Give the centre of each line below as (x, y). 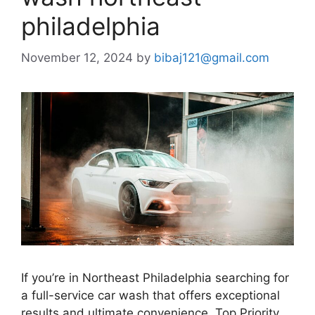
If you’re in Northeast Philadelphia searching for (155, 277)
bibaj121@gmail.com (212, 57)
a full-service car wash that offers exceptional (150, 295)
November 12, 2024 (77, 57)
